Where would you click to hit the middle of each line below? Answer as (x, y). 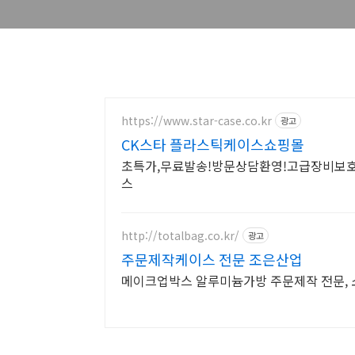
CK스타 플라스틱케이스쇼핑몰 (213, 144)
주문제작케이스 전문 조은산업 (212, 259)
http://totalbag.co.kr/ (180, 235)
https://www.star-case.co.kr (197, 120)
